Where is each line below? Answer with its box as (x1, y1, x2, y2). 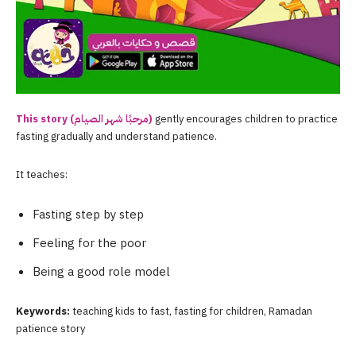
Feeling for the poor (33, 234, 146, 253)
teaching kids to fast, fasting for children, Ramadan (70, 304, 312, 319)
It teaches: (16, 167, 68, 183)
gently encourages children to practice (153, 111, 338, 127)
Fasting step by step (33, 206, 144, 224)
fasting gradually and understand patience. (16, 129, 217, 145)
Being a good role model (33, 263, 170, 281)
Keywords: (16, 304, 70, 319)
